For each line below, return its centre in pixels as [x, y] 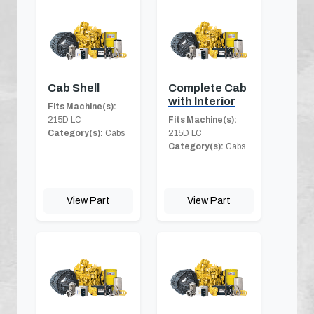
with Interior [202, 101]
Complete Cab [207, 88]
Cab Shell [74, 88]
